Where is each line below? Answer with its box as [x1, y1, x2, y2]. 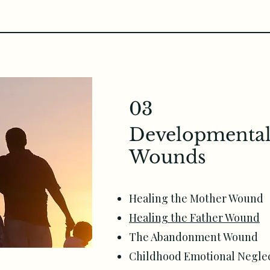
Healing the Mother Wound [129, 191, 263, 206]
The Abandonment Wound [129, 230, 258, 244]
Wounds [129, 146, 206, 168]
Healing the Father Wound [129, 210, 260, 225]
